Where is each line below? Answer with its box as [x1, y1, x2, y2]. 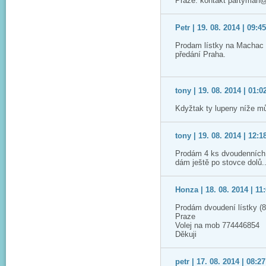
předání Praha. [175, 50, 226, 59]
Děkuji [175, 230, 197, 239]
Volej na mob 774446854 [175, 221, 259, 230]
